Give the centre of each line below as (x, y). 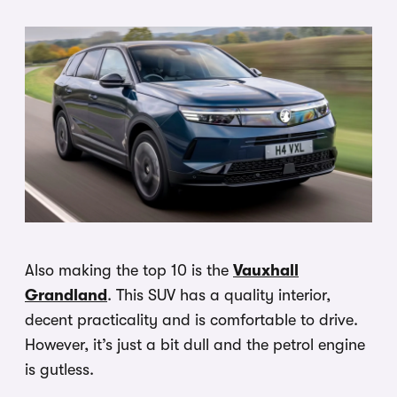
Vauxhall (266, 270)
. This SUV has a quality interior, (219, 295)
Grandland (66, 295)
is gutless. (59, 369)
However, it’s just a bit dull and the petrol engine (195, 344)
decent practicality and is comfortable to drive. (191, 319)
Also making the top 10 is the (129, 270)
